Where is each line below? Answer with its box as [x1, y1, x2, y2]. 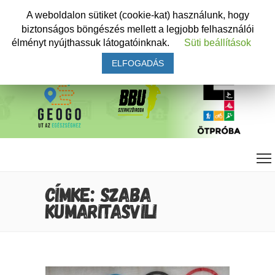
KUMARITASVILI [45, 198, 157, 222]
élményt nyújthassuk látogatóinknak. [12, 37, 172, 48]
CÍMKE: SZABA [45, 182, 152, 206]
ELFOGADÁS [111, 58, 164, 69]
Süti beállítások [184, 37, 251, 48]
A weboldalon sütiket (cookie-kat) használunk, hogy [26, 9, 249, 20]
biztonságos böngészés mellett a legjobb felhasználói [21, 23, 254, 34]
